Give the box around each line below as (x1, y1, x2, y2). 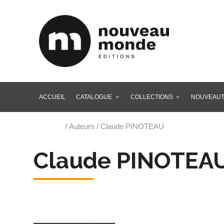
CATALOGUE (76, 93, 112, 100)
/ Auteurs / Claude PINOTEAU (63, 121, 164, 130)
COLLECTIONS (130, 93, 173, 100)
